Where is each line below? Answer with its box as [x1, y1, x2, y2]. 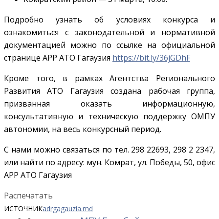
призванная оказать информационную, [4, 98, 215, 109]
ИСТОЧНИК [4, 203, 43, 213]
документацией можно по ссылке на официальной [4, 39, 215, 50]
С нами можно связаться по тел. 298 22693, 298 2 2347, [4, 144, 215, 155]
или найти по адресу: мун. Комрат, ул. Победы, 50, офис [4, 156, 215, 168]
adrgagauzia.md [43, 203, 93, 213]
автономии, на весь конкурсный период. [4, 123, 161, 134]
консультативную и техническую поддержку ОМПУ [4, 110, 215, 122]
